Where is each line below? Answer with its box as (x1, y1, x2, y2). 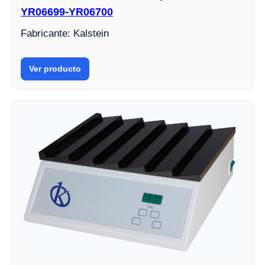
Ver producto (29, 63, 81, 73)
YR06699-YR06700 (21, 5, 113, 18)
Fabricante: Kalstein (21, 27, 109, 39)
